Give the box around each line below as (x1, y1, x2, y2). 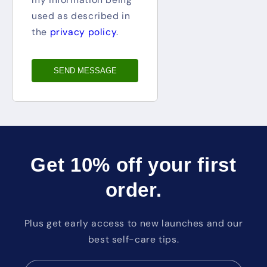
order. (105, 178, 162, 201)
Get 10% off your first (30, 153, 237, 176)
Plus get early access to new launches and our (24, 216, 243, 229)
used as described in (32, 9, 131, 22)
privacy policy (49, 25, 117, 38)
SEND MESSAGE (53, 66, 117, 75)
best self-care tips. (88, 232, 179, 246)
